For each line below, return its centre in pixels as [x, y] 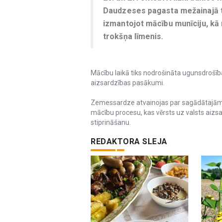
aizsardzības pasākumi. [128, 83]
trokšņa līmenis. [133, 37]
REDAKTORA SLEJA [129, 142]
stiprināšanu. [111, 123]
